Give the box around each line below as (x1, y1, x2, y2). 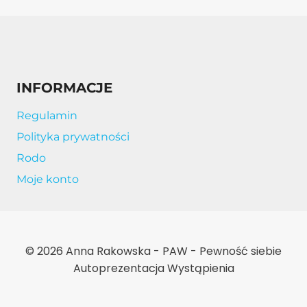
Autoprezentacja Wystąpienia (73, 260, 234, 276)
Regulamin (16, 108, 77, 122)
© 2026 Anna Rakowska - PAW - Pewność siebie (25, 243, 282, 259)
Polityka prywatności (16, 130, 130, 144)
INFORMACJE (16, 79, 112, 97)
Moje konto (16, 173, 79, 186)
